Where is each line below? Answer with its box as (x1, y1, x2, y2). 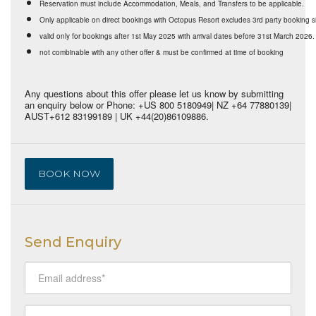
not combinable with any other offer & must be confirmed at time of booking (39, 47, 284, 57)
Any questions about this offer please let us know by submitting (25, 86, 284, 100)
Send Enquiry (25, 233, 121, 250)
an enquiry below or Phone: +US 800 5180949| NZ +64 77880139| (25, 97, 291, 111)
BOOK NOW (38, 166, 100, 180)
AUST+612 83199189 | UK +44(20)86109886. (25, 109, 209, 123)
